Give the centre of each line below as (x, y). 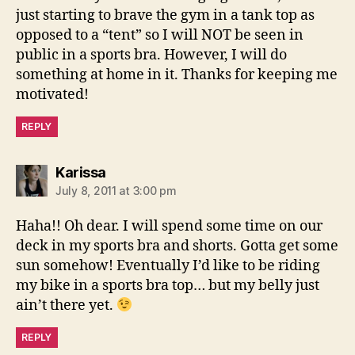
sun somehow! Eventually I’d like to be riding (168, 266)
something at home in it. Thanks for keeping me (177, 75)
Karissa (81, 173)
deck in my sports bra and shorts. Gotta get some (177, 246)
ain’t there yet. (66, 306)
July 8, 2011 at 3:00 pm (116, 191)
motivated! (52, 95)
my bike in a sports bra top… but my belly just (168, 286)
